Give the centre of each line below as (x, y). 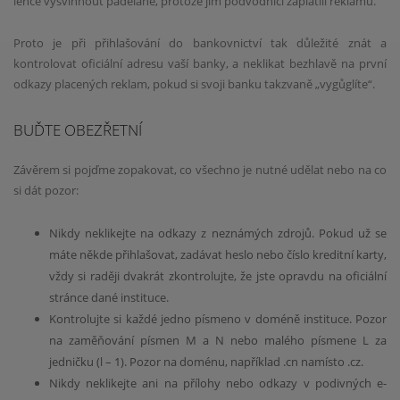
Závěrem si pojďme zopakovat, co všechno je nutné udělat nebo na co (200, 170)
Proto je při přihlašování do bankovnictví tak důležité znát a (200, 42)
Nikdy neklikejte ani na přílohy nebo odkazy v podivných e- (218, 383)
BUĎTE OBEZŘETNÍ (78, 130)
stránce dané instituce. (109, 298)
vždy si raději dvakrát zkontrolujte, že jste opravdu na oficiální (218, 276)
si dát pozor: (46, 191)
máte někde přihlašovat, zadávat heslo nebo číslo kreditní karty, (218, 255)
